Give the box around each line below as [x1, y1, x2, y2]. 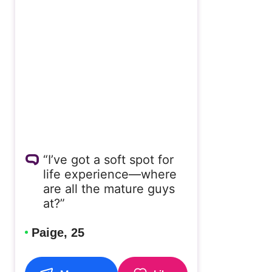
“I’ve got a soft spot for [42, 152, 174, 168]
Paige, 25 [31, 226, 84, 240]
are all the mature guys [42, 182, 175, 197]
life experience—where [42, 167, 177, 182]
